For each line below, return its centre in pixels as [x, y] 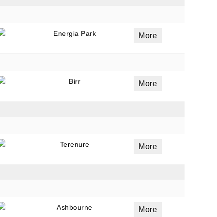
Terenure [75, 144]
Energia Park [75, 33]
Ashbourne [75, 207]
